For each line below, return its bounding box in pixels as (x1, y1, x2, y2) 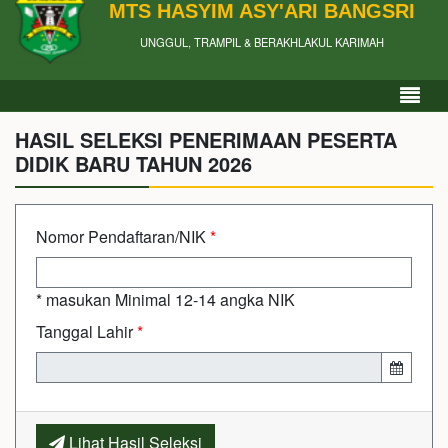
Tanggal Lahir (36, 320, 137, 343)
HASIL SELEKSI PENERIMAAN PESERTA (15, 125, 397, 154)
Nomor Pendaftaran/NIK (36, 225, 210, 248)
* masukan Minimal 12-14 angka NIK (36, 288, 295, 311)
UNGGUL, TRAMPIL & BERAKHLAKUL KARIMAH (140, 33, 384, 50)
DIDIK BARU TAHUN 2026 (15, 149, 252, 178)
